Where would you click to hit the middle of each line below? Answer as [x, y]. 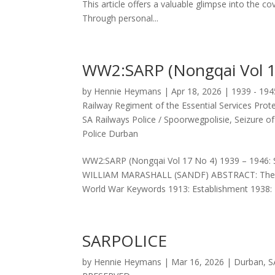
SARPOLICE [125, 240]
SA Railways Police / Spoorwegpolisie [156, 119]
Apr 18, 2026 [197, 91]
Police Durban [110, 133]
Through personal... [121, 18]
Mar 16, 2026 [198, 261]
